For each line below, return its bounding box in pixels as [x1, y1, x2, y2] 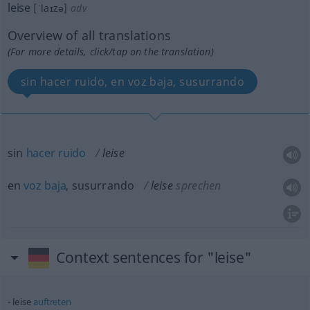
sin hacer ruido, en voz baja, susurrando [20, 74, 245, 89]
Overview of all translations [7, 27, 171, 44]
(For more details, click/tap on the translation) [7, 45, 214, 58]
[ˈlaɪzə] [33, 1, 68, 15]
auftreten [33, 295, 71, 308]
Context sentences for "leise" [56, 248, 252, 267]
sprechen [176, 178, 221, 193]
